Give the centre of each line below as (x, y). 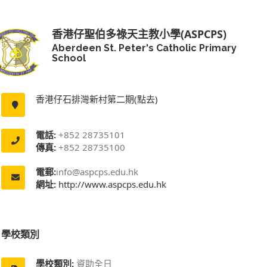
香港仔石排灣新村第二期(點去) (97, 99)
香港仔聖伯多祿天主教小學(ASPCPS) (139, 34)
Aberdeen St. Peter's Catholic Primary (144, 48)
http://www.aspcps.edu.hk (111, 184)
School (69, 58)
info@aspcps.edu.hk (97, 171)
